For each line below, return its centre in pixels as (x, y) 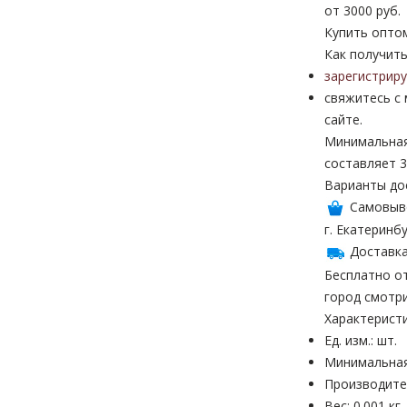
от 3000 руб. (362, 11)
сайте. (343, 120)
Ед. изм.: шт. (361, 340)
